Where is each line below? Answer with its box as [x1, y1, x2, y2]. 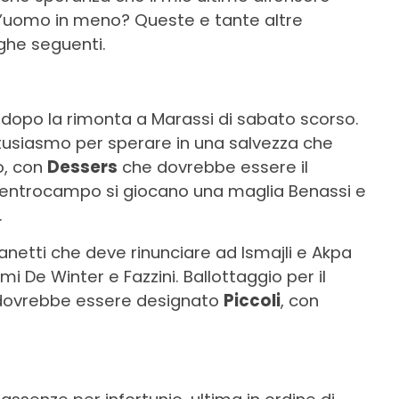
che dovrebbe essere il [118, 155, 308, 178]
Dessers [47, 155, 118, 178]
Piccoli [224, 289, 281, 312]
